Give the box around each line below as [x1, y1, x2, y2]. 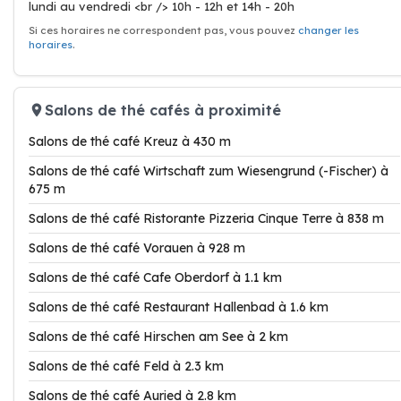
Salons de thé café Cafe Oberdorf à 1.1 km [29, 269, 282, 286]
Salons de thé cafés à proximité [45, 100, 281, 119]
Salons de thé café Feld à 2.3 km [29, 358, 224, 374]
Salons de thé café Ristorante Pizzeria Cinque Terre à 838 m [29, 210, 384, 226]
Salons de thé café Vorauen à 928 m [29, 240, 245, 256]
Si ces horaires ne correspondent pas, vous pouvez [29, 24, 298, 37]
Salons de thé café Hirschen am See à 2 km [29, 328, 288, 345]
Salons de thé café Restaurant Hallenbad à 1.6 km [29, 299, 328, 315]
